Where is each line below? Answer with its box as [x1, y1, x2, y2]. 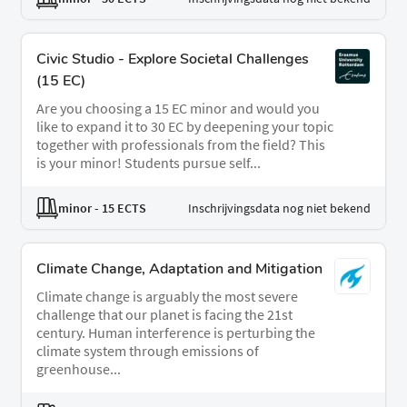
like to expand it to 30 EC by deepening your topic [36, 117, 333, 136]
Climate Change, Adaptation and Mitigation [36, 259, 323, 280]
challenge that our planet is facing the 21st [36, 305, 293, 324]
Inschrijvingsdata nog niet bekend [188, 199, 371, 216]
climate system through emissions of [36, 342, 259, 361]
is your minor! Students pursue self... [36, 154, 261, 173]
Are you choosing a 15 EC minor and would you [36, 99, 320, 118]
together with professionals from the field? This [36, 135, 325, 154]
